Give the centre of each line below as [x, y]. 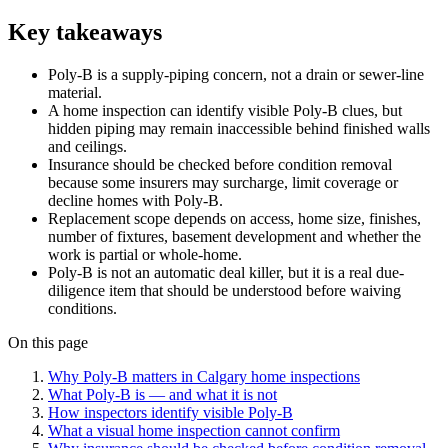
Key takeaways [85, 31]
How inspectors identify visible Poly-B [170, 412]
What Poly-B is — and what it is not [162, 394]
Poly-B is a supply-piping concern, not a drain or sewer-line [236, 74]
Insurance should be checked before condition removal [220, 164]
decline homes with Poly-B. [135, 200]
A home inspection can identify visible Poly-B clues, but [225, 110]
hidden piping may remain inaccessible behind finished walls [239, 128]
